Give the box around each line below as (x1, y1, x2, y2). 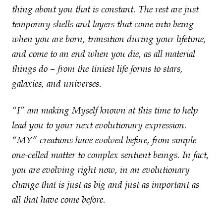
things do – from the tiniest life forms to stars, (12, 63, 183, 74)
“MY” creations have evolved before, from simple (12, 135, 196, 146)
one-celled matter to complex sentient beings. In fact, (12, 150, 209, 161)
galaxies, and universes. (12, 78, 102, 89)
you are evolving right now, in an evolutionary (12, 165, 190, 175)
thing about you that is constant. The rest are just (12, 4, 199, 15)
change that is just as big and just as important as (12, 179, 199, 190)
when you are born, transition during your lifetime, (12, 34, 206, 45)
